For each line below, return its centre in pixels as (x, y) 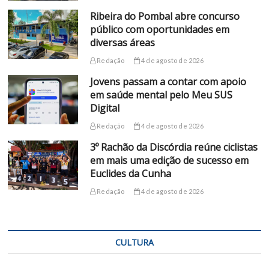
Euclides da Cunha (130, 173)
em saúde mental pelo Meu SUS (161, 95)
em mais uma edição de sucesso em (169, 160)
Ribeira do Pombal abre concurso (165, 16)
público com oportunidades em (159, 29)
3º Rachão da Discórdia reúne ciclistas (174, 147)
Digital (104, 108)
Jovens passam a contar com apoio (168, 81)
